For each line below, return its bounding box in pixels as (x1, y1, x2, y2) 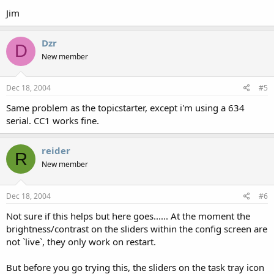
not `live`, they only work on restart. (6, 235, 156, 248)
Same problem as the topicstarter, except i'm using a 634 (6, 102, 245, 114)
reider (42, 144, 70, 157)
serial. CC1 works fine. (6, 114, 99, 127)
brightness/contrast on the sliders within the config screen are (6, 222, 267, 235)
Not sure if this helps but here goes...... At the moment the (6, 209, 250, 222)
